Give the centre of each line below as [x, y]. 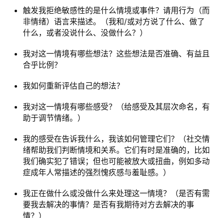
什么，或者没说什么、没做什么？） [85, 33]
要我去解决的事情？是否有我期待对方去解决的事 [109, 204]
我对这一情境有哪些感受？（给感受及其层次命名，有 [116, 107]
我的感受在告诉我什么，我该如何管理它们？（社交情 [116, 139]
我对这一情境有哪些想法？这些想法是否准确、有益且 [116, 54]
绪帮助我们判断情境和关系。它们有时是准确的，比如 [116, 150]
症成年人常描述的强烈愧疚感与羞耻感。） [97, 172]
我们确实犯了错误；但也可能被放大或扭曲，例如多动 [116, 161]
